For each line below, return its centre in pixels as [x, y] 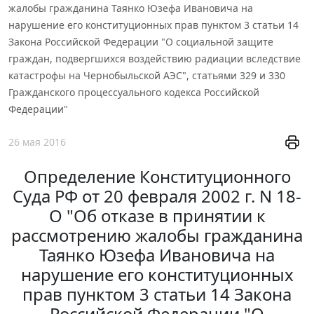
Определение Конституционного [157, 177]
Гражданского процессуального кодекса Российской [134, 92]
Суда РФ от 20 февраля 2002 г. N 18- [157, 196]
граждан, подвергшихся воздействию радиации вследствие [155, 58]
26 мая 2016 [37, 142]
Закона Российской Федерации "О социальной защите [141, 41]
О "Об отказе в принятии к [157, 216]
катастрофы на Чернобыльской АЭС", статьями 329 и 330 [147, 75]
